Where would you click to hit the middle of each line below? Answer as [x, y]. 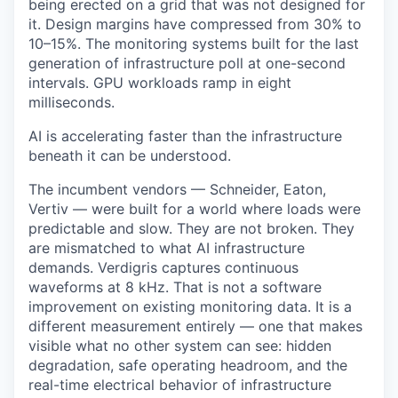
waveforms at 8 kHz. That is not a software [175, 287]
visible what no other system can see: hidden [180, 346]
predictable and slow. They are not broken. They [191, 228]
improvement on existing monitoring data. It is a [190, 306]
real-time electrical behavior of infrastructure [180, 385]
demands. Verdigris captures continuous [163, 267]
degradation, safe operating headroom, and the [188, 365]
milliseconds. [72, 102]
